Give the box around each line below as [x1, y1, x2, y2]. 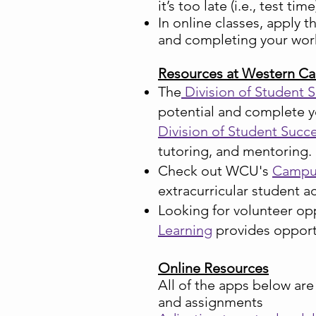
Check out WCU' [158, 162, 262, 179]
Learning [158, 221, 212, 238]
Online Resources [158, 260, 269, 276]
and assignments [158, 293, 263, 310]
